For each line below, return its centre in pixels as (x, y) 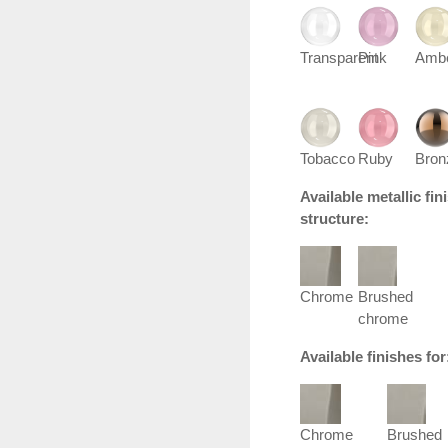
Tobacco (327, 158)
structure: (334, 218)
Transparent (339, 57)
